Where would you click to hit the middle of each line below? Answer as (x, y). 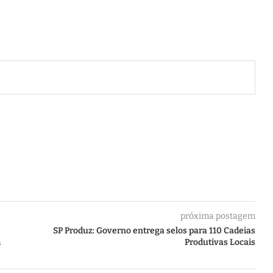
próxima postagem (218, 216)
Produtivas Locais (220, 242)
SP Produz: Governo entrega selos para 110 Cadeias (154, 231)
